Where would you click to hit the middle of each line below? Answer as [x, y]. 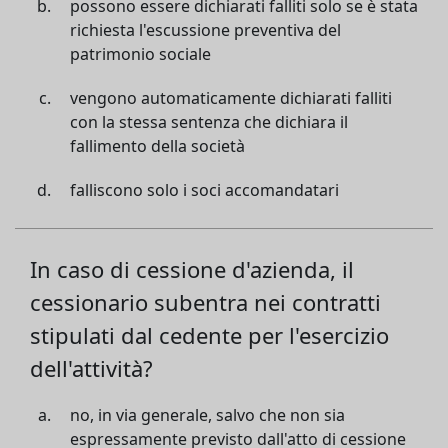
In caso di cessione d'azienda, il [192, 269]
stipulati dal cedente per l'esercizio [209, 335]
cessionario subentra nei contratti [205, 302]
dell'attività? [91, 368]
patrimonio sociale [140, 54]
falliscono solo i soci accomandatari [204, 190]
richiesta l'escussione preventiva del [205, 30]
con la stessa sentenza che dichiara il [209, 122]
